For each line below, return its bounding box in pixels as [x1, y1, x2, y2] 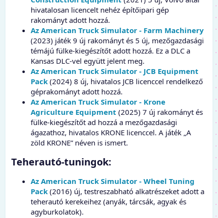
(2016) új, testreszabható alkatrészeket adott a [48, 186, 204, 196]
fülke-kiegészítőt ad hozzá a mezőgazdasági [31, 117, 177, 127]
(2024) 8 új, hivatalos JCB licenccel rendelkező [48, 76, 203, 86]
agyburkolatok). [31, 206, 84, 217]
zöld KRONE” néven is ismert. [31, 137, 128, 147]
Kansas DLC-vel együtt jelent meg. [31, 55, 145, 66]
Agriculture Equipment [31, 107, 116, 117]
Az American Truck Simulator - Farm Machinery [31, 25, 204, 35]
